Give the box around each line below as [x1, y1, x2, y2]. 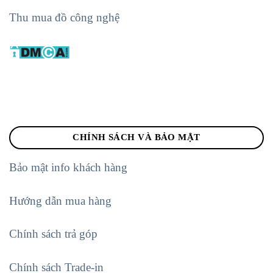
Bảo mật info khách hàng [9, 161, 127, 174]
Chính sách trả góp [9, 227, 101, 241]
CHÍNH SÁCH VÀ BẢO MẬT [73, 132, 200, 143]
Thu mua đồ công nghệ [9, 10, 119, 24]
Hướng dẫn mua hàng [9, 194, 112, 207]
